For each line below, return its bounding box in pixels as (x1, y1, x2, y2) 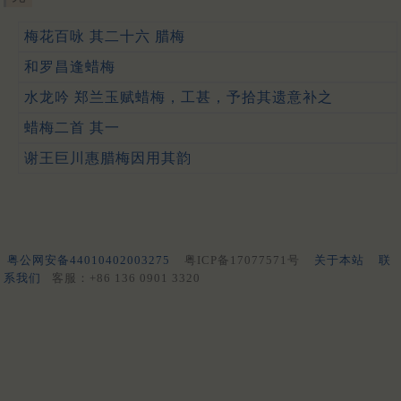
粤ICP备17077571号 (184, 252, 300, 267)
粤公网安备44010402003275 (7, 252, 170, 267)
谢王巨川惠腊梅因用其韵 (24, 149, 192, 166)
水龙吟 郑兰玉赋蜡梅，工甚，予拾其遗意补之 (24, 89, 333, 105)
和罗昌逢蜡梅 (24, 58, 115, 74)
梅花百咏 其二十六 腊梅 (24, 28, 185, 44)
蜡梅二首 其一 (24, 119, 120, 135)
